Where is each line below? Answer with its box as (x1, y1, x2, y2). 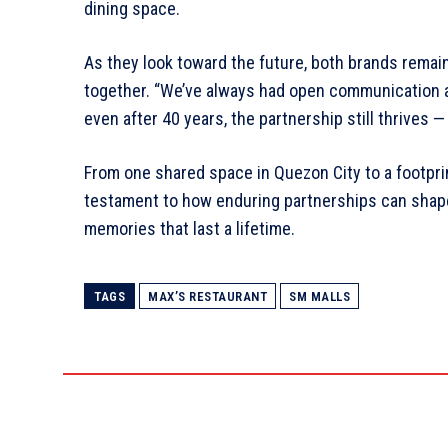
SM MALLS (289, 288, 350, 304)
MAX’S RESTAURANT (148, 288, 267, 304)
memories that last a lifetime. (84, 217, 295, 239)
